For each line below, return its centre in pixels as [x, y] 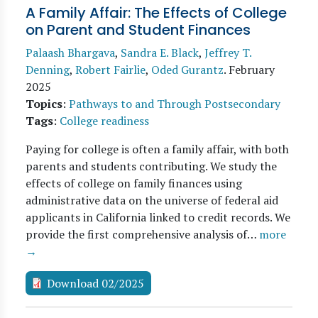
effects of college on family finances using [134, 183]
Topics [44, 104]
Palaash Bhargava [70, 53]
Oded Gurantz [187, 70]
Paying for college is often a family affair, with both [157, 149]
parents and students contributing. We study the [151, 166]
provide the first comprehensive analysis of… [142, 234]
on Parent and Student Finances [138, 30]
